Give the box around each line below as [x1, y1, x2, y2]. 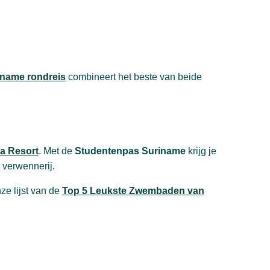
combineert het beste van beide [65, 72, 202, 83]
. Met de [38, 146, 75, 157]
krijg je [185, 146, 216, 157]
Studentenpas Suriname [74, 146, 186, 157]
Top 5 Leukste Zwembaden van [61, 186, 204, 196]
